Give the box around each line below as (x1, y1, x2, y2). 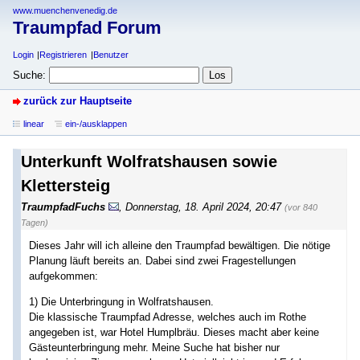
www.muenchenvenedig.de (13, 6, 117, 15)
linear (23, 118, 44, 129)
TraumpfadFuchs (21, 200, 105, 213)
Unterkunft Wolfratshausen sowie (21, 152, 277, 170)
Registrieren (39, 50, 88, 60)
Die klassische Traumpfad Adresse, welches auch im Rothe (29, 310, 306, 323)
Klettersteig (21, 176, 110, 194)
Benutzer (92, 50, 129, 60)
